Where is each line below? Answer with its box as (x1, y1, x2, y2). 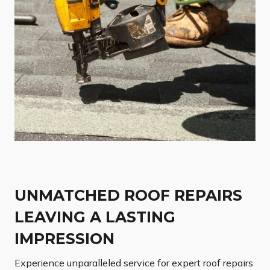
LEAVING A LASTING (14, 208, 175, 227)
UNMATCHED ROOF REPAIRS (14, 186, 242, 205)
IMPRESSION (14, 230, 115, 248)
